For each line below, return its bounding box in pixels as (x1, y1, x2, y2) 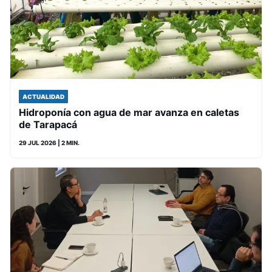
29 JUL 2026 (19, 139, 56, 146)
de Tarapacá (19, 118, 77, 131)
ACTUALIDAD (22, 93, 64, 100)
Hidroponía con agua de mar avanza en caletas (19, 106, 239, 118)
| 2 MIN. (56, 139, 80, 146)
